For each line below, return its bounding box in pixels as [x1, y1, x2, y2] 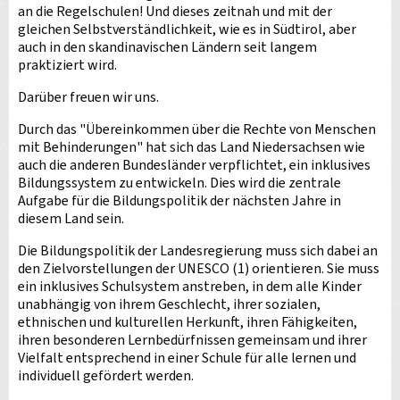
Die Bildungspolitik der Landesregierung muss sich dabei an [18, 241, 378, 261]
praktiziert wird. [18, 55, 117, 75]
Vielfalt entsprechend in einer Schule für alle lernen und [18, 348, 356, 368]
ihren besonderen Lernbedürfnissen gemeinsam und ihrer [18, 330, 367, 350]
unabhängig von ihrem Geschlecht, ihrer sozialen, [18, 295, 321, 314]
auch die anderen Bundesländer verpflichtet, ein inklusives [18, 155, 371, 175]
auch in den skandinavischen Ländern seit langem [18, 37, 317, 57]
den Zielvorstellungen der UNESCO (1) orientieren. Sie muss [18, 259, 379, 279]
